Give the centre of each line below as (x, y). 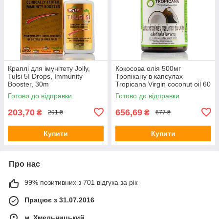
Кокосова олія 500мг (148, 68)
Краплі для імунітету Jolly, (49, 68)
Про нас (24, 164)
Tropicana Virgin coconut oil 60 (163, 84)
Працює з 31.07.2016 (59, 200)
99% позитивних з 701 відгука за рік (81, 182)
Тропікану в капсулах (149, 76)
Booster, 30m (28, 84)
